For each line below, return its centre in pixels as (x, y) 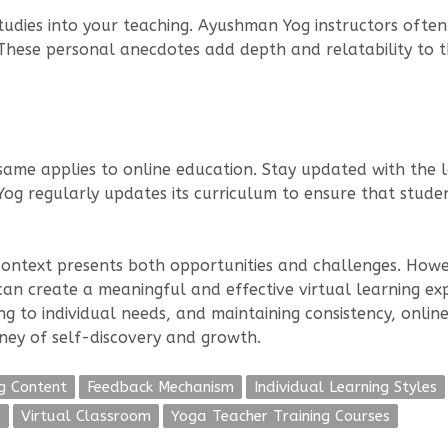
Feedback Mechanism (160, 387)
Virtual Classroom (86, 416)
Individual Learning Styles (345, 387)
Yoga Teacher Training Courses (280, 416)
